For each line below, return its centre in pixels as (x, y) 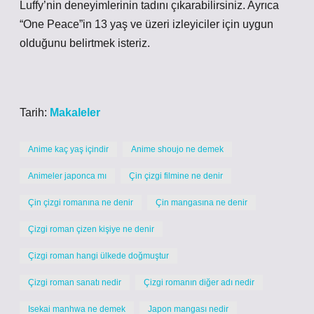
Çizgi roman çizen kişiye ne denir (91, 229)
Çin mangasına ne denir (202, 203)
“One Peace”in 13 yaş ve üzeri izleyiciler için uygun (146, 24)
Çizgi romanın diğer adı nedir (199, 282)
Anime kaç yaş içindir (68, 149)
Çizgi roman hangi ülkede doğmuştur (98, 256)
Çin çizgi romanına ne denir (81, 203)
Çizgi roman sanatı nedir (75, 282)
